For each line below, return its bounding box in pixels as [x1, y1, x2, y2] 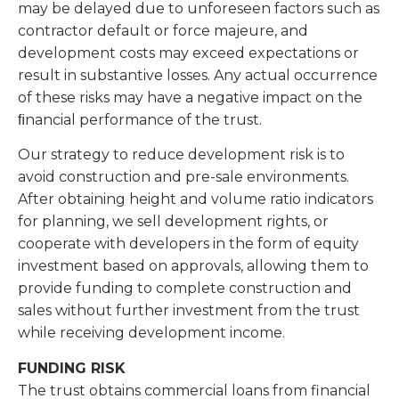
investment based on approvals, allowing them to [18, 257, 369, 275]
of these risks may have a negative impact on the [18, 88, 362, 106]
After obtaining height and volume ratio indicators [18, 191, 373, 208]
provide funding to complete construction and [18, 280, 352, 297]
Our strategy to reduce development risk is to [18, 146, 345, 164]
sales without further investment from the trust [18, 302, 360, 320]
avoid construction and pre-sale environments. [18, 168, 349, 186]
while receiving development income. [18, 324, 289, 342]
